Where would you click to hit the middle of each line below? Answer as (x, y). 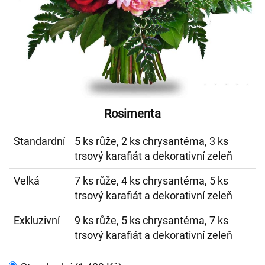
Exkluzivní (37, 220)
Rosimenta (132, 114)
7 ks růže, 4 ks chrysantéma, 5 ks (151, 181)
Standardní (39, 141)
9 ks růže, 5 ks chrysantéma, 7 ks (151, 220)
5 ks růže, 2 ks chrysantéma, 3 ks (151, 141)
